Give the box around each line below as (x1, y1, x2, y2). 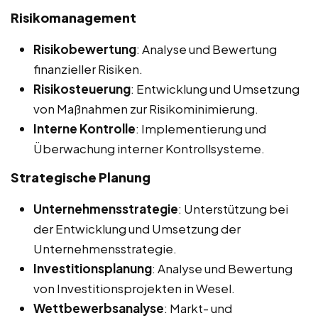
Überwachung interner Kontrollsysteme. (33, 140, 265, 156)
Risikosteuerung (33, 80, 131, 97)
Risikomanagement (11, 9, 136, 26)
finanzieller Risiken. (33, 60, 143, 77)
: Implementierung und (136, 120, 266, 136)
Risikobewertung (33, 40, 136, 57)
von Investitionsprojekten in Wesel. (33, 280, 235, 296)
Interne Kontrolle (33, 120, 136, 136)
